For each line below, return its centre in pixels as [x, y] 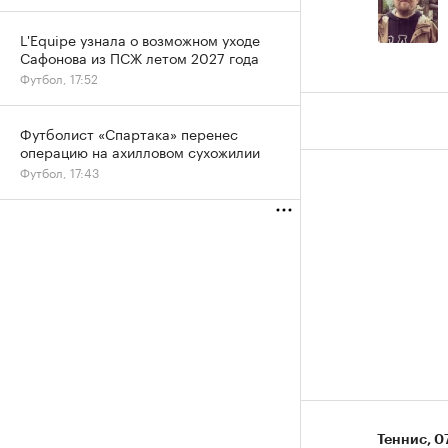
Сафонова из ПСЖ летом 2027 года [139, 57]
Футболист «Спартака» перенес [129, 133]
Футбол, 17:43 [59, 171]
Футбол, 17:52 [59, 77]
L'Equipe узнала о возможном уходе [140, 39]
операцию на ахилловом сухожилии [140, 151]
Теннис [402, 439]
